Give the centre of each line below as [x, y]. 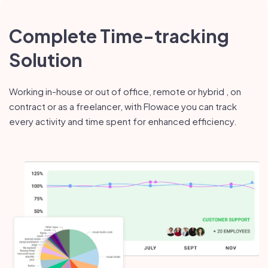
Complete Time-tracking [119, 36]
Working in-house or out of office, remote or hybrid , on [125, 92]
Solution [46, 60]
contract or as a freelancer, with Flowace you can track [123, 106]
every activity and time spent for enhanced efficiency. [123, 121]
